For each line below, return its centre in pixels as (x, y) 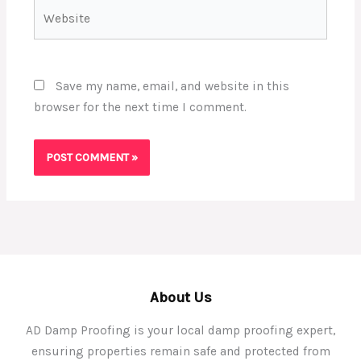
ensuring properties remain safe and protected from (180, 351)
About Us (180, 297)
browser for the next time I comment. (140, 107)
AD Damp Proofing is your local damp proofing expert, (180, 330)
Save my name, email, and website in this (172, 86)
